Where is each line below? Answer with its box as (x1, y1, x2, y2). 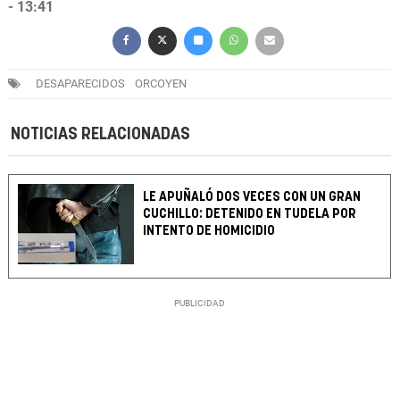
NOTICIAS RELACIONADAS (11, 126, 190, 144)
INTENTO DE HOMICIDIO (143, 224, 276, 238)
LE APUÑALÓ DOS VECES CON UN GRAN (143, 190, 362, 204)
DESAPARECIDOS (36, 77, 125, 91)
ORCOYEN (135, 77, 187, 91)
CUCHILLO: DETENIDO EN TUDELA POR (143, 207, 357, 221)
